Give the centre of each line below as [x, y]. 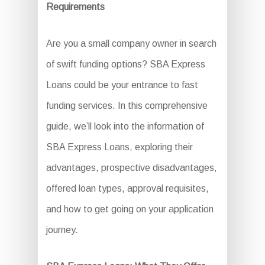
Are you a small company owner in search [131, 43]
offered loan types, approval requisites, [127, 188]
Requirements [75, 7]
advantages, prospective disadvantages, [131, 168]
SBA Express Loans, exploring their [119, 147]
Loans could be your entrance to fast [122, 85]
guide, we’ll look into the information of [125, 126]
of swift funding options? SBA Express [125, 64]
